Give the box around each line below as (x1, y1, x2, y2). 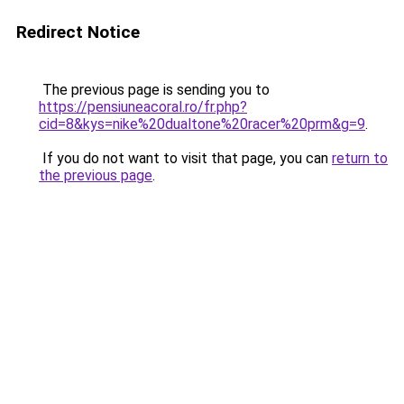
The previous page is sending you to (39, 81, 270, 98)
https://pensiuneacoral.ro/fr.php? (39, 98, 247, 115)
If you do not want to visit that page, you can (39, 150, 332, 167)
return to (332, 150, 388, 167)
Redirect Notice (16, 22, 140, 42)
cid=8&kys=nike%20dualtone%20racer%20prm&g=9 (39, 115, 365, 133)
